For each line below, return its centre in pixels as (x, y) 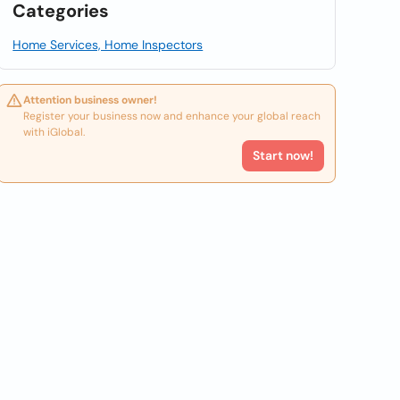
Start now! (283, 155)
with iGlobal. (54, 132)
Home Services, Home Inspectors (108, 45)
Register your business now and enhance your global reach (172, 116)
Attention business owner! (91, 100)
